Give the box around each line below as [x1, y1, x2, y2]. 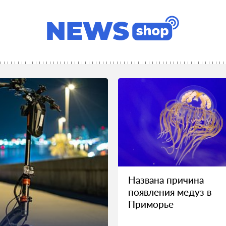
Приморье [128, 198, 174, 210]
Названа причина [128, 174, 204, 186]
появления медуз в [128, 186, 211, 198]
